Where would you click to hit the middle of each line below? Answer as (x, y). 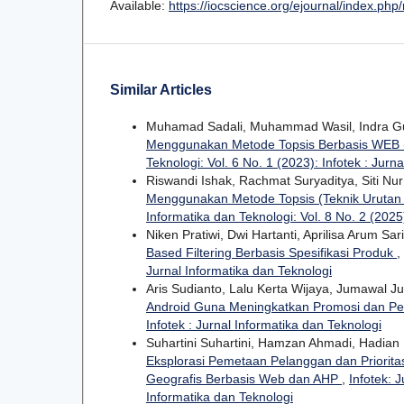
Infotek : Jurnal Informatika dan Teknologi (264, 324)
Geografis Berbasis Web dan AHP (244, 378)
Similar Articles (161, 89)
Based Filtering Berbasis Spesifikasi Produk (271, 252)
